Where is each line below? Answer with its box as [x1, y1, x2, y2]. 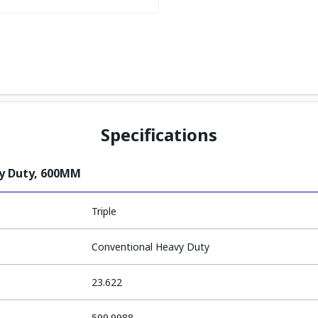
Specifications [101, 123, 217, 146]
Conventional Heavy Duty [92, 240, 210, 253]
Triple [92, 204, 117, 218]
